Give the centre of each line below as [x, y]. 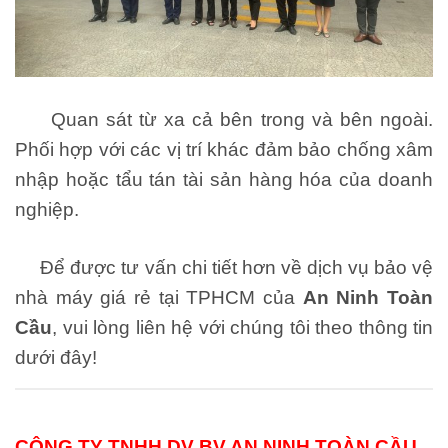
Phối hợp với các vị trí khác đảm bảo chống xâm [224, 149]
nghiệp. [47, 209]
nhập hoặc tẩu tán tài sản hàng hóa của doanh [224, 179]
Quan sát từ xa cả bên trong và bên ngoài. [224, 119]
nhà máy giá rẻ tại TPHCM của [159, 297]
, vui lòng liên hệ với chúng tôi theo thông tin [242, 327]
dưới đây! [56, 357]
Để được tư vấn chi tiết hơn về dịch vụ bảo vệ [224, 267]
